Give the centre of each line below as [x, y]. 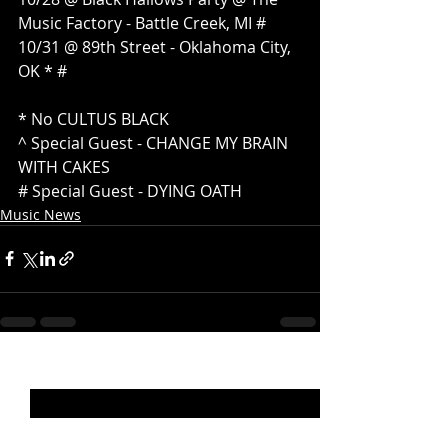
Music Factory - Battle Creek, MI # [142, 22]
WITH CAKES [64, 166]
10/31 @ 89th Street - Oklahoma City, [156, 46]
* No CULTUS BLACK [93, 118]
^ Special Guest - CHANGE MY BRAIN [155, 142]
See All [297, 372]
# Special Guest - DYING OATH [130, 190]
